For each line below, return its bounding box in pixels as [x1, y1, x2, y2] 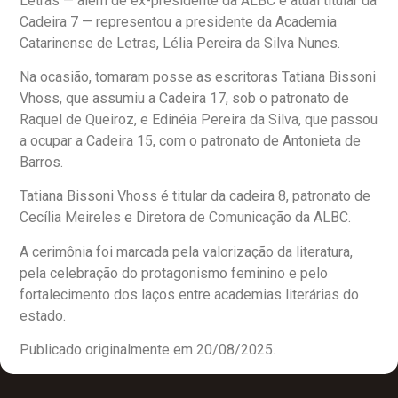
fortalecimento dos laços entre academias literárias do [20, 285, 359, 303]
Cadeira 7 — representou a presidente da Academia [20, 12, 337, 30]
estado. [20, 306, 66, 324]
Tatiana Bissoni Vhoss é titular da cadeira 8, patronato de [20, 187, 370, 205]
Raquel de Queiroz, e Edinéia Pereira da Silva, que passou [20, 111, 378, 129]
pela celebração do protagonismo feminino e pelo [20, 264, 328, 282]
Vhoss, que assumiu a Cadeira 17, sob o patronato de [20, 90, 349, 107]
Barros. [20, 154, 63, 171]
